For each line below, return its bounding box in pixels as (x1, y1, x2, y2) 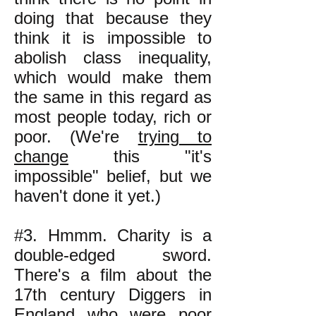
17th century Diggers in (14, 285, 212, 304)
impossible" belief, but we (14, 166, 212, 186)
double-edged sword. (14, 245, 212, 265)
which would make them (14, 68, 212, 87)
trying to (138, 127, 212, 146)
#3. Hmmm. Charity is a (14, 226, 212, 245)
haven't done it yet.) (14, 186, 161, 205)
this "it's (68, 147, 212, 166)
